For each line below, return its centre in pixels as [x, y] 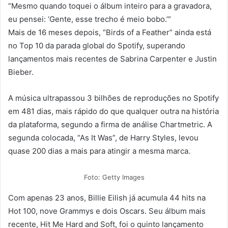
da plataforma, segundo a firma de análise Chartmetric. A [110, 124]
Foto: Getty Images [114, 177]
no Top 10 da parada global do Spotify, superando [97, 45]
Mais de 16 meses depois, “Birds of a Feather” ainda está [110, 32]
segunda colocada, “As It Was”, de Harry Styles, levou [103, 137]
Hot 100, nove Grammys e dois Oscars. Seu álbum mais [107, 211]
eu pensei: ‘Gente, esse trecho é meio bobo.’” [90, 19]
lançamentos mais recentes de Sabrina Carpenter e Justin [112, 59]
